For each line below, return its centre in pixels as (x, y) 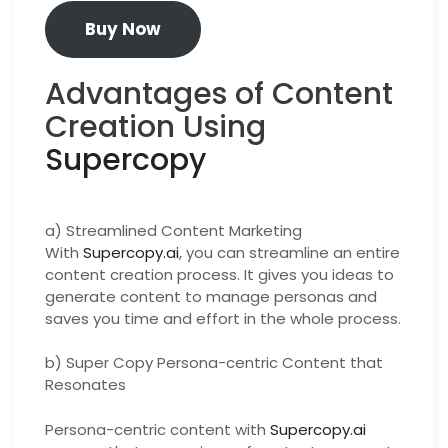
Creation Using (155, 127)
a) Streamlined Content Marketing (173, 230)
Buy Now (123, 29)
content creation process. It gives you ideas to (219, 274)
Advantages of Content (219, 94)
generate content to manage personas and (211, 296)
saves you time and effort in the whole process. (223, 318)
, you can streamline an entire (289, 252)
